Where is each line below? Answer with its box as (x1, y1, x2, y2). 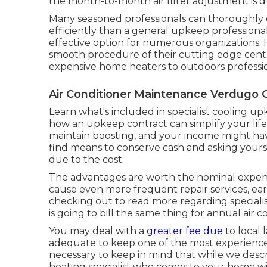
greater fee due (147, 225, 223, 237)
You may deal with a (49, 225, 147, 237)
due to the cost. (49, 153, 124, 165)
